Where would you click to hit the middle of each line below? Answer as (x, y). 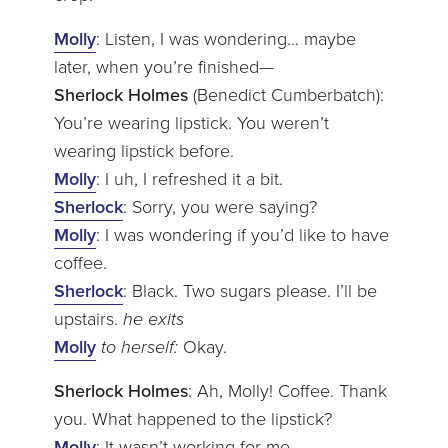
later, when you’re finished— (163, 66)
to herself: (139, 346)
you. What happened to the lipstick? (192, 418)
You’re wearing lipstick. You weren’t (191, 122)
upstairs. (88, 318)
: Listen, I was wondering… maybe (225, 38)
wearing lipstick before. (143, 150)
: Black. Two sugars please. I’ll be (249, 290)
